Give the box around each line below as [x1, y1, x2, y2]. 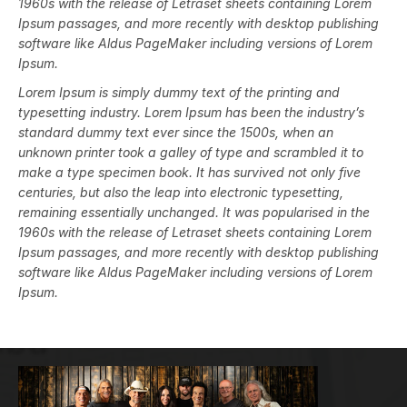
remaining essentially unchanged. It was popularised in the [18, 203, 370, 220]
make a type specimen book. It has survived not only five [18, 164, 361, 180]
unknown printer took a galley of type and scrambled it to [18, 144, 363, 160]
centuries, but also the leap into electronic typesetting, [18, 184, 343, 200]
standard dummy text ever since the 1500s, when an [18, 124, 333, 140]
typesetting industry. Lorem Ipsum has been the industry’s [18, 104, 364, 120]
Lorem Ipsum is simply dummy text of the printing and [18, 84, 340, 100]
